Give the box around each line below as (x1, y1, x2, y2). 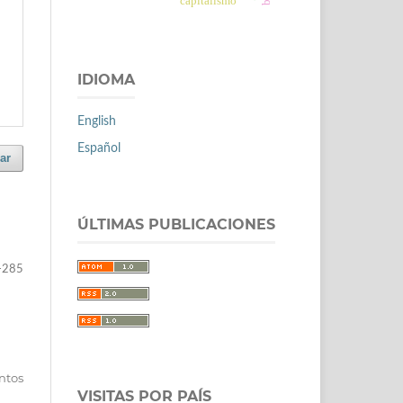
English (77, 114, 116, 128)
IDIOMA (77, 70, 135, 88)
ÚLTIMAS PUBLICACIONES (77, 215, 275, 233)
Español (77, 141, 121, 155)
